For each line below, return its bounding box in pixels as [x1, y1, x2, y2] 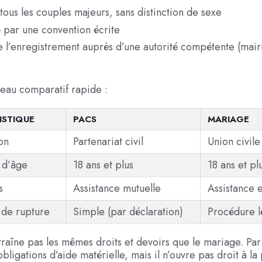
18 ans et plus [73, 157, 133, 173]
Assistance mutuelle [73, 181, 161, 196]
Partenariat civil [73, 134, 143, 150]
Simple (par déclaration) [73, 204, 183, 220]
